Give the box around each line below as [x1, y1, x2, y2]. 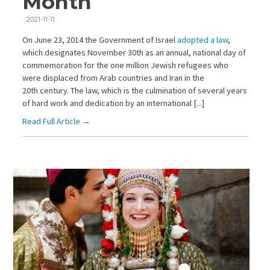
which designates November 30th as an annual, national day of [22, 47, 246, 58]
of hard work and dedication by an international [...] [22, 98, 204, 109]
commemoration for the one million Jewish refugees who [22, 60, 228, 71]
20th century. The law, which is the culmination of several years [22, 85, 247, 96]
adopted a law [177, 34, 228, 46]
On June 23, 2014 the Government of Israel [22, 34, 177, 46]
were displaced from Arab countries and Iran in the [22, 72, 204, 84]
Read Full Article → [22, 115, 90, 127]
